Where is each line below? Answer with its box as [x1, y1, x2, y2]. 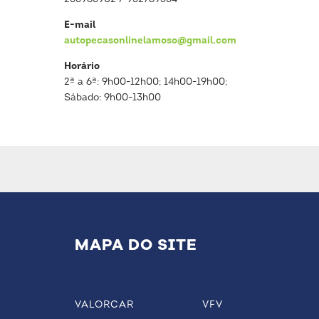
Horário [64, 61, 100, 72]
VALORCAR [75, 300, 134, 310]
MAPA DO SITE [75, 234, 197, 256]
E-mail [64, 20, 96, 31]
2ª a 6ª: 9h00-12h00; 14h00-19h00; [64, 77, 228, 88]
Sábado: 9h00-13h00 [64, 93, 162, 103]
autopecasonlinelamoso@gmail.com [64, 36, 237, 46]
